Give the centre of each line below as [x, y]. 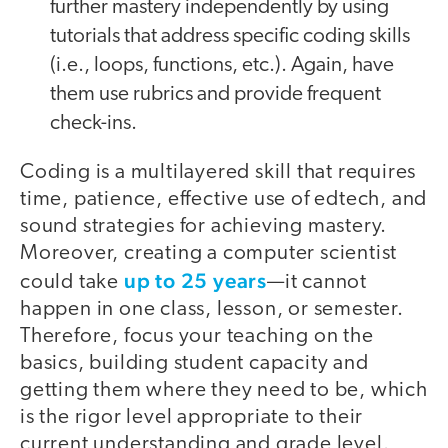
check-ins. [93, 123]
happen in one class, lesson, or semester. [212, 309]
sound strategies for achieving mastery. [204, 226]
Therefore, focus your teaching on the [197, 336]
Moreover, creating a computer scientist [209, 253]
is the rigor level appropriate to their [192, 417]
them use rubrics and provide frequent [215, 94]
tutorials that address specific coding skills [230, 36]
